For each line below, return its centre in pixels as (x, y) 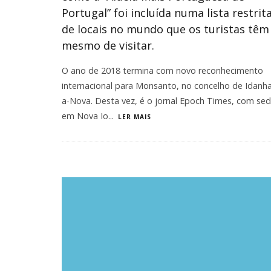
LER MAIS (135, 117)
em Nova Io (85, 116)
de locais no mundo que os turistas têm (165, 29)
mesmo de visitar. (108, 45)
